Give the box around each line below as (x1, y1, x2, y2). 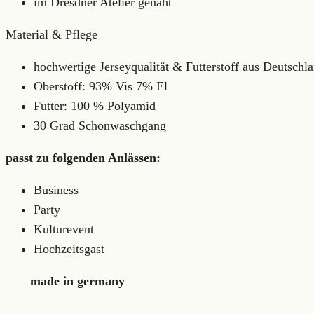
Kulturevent (34, 222, 94, 236)
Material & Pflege (6, 27, 97, 41)
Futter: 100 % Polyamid (34, 99, 156, 113)
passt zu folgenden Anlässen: (6, 151, 161, 165)
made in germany (6, 274, 125, 288)
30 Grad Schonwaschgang (34, 118, 166, 132)
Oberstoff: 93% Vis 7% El (34, 79, 168, 93)
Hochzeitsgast (34, 242, 104, 256)
